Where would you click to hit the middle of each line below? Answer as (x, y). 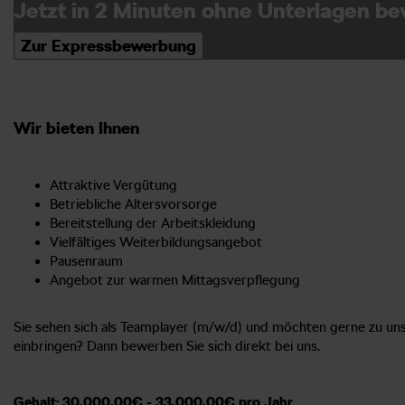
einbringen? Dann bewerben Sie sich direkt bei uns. (167, 346)
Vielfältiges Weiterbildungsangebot (156, 242)
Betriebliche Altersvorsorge (133, 204)
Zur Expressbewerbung (108, 45)
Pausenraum (86, 261)
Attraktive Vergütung (113, 185)
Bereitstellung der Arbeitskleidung (153, 223)
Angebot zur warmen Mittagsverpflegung (175, 280)
